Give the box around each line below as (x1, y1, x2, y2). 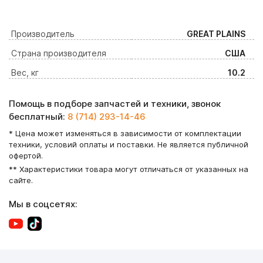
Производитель (11, 28, 75, 39)
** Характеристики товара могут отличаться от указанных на (9, 164, 248, 174)
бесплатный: (9, 111, 68, 122)
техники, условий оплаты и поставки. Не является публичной (9, 140, 248, 149)
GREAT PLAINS (187, 28, 245, 39)
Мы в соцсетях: (9, 198, 77, 210)
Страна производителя (11, 48, 106, 58)
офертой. (9, 151, 43, 160)
